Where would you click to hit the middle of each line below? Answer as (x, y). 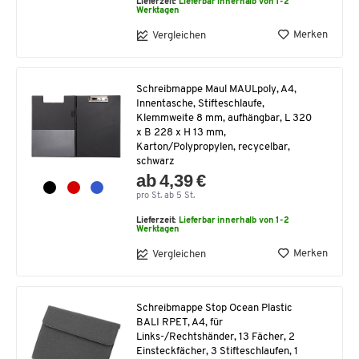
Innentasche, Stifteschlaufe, (200, 104)
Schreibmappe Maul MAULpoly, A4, (216, 90)
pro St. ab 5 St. (165, 196)
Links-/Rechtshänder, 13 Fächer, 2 (216, 337)
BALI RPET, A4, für (179, 323)
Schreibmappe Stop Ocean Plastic (214, 309)
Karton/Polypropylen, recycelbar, (213, 147)
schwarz (155, 162)
